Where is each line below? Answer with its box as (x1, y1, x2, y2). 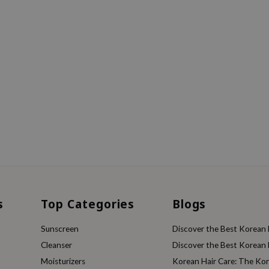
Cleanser (41, 240, 73, 250)
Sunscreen (41, 224, 79, 234)
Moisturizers (41, 256, 86, 267)
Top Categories (41, 196, 135, 213)
